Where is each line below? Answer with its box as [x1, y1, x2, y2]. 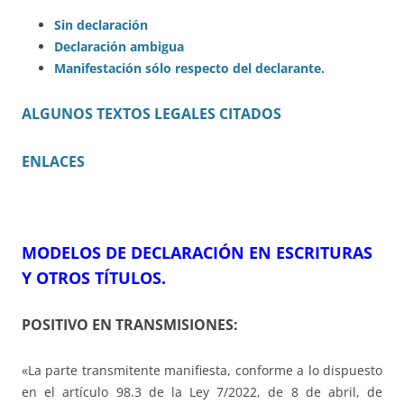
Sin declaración [54, 15, 148, 33]
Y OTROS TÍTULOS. [22, 266, 166, 289]
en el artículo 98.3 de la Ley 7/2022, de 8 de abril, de [22, 382, 382, 400]
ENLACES [22, 151, 85, 171]
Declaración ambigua [54, 37, 184, 55]
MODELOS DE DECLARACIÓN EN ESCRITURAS [22, 241, 372, 263]
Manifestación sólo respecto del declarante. [54, 59, 325, 77]
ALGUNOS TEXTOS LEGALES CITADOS [22, 103, 281, 124]
